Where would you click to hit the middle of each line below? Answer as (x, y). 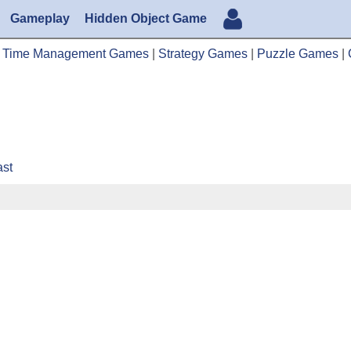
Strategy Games (203, 53)
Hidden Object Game (145, 18)
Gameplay (40, 18)
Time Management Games (76, 53)
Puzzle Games (298, 53)
